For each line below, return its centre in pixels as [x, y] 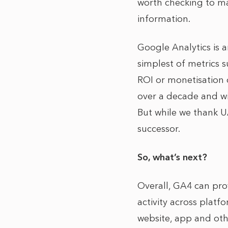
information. [165, 19]
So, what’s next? [174, 157]
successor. [160, 129]
